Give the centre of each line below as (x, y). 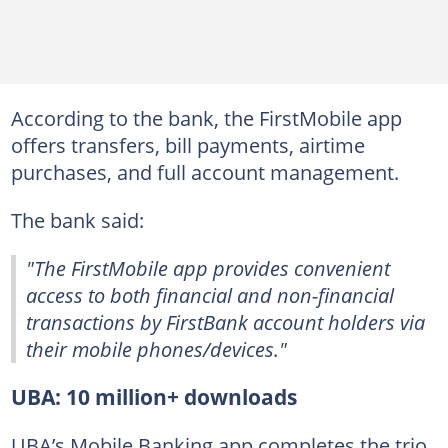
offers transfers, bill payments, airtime (187, 145)
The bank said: (77, 220)
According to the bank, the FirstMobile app (206, 118)
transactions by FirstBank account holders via (225, 322)
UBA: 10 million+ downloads (153, 397)
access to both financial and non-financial (210, 295)
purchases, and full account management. (204, 172)
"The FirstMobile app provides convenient (208, 268)
